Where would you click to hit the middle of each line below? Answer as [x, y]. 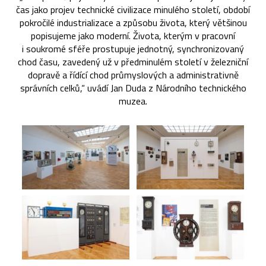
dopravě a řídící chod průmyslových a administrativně [133, 75]
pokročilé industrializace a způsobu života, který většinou [133, 22]
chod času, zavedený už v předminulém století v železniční [133, 61]
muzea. [133, 101]
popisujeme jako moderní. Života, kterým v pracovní [133, 35]
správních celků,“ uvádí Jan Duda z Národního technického [133, 88]
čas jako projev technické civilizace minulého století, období [133, 9]
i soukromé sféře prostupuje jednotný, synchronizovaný [133, 48]
